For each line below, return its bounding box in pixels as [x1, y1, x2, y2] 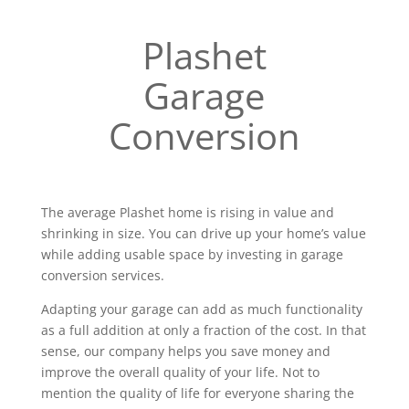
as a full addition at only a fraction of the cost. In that [40, 321, 366, 339]
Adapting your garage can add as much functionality [40, 300, 362, 318]
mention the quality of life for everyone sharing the [40, 384, 354, 402]
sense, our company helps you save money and [40, 342, 330, 360]
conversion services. [40, 267, 164, 284]
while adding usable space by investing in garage [40, 246, 343, 263]
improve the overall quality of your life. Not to [40, 363, 320, 381]
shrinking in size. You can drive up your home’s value [40, 225, 366, 242]
